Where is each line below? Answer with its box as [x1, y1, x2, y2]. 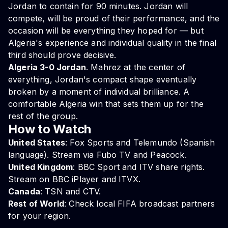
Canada [8, 186, 40, 197]
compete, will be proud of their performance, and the [8, 13, 220, 24]
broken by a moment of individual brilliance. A [8, 87, 190, 97]
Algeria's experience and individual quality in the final [8, 38, 216, 48]
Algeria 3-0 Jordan [8, 62, 86, 73]
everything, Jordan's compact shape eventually [8, 74, 197, 85]
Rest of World [8, 198, 65, 209]
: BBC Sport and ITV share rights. [73, 162, 205, 173]
